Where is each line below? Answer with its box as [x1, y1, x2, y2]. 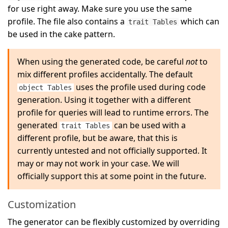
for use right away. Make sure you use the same [8, 3, 192, 15]
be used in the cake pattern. [8, 28, 115, 40]
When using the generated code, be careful [17, 55, 186, 67]
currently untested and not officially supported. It [17, 145, 208, 156]
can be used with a [111, 119, 186, 131]
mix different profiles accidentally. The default [17, 68, 193, 80]
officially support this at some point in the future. [17, 170, 207, 182]
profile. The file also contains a [8, 16, 127, 27]
